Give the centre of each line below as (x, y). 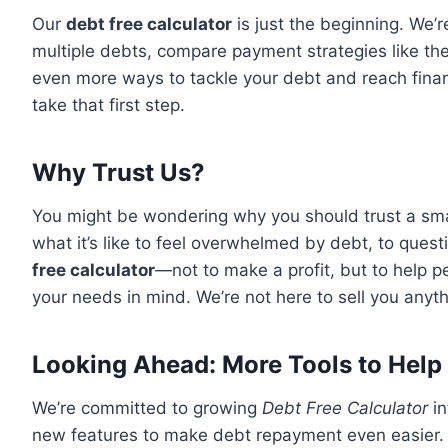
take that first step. (108, 105)
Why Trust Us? (118, 172)
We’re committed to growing (147, 408)
